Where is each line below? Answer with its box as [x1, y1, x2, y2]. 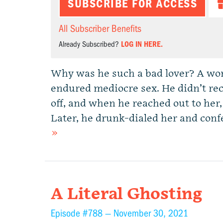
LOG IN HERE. [121, 40, 163, 49]
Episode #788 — [51, 208, 113, 219]
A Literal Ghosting [51, 185, 202, 204]
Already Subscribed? [59, 40, 121, 49]
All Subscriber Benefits [59, 23, 141, 34]
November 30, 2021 [113, 208, 188, 219]
